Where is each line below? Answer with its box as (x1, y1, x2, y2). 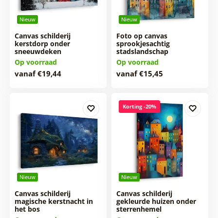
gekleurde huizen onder (116, 196, 196, 206)
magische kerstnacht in (14, 196, 93, 206)
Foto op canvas (116, 31, 167, 40)
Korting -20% (122, 102, 156, 110)
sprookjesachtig (116, 38, 170, 48)
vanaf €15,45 (116, 68, 163, 78)
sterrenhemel (116, 204, 162, 214)
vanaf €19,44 (14, 68, 61, 78)
